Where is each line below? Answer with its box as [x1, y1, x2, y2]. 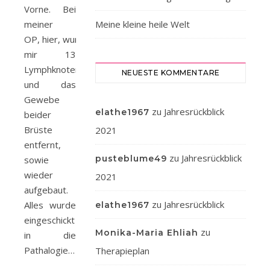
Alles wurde [24, 199, 76, 211]
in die [24, 229, 76, 241]
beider [24, 108, 51, 121]
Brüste [24, 124, 52, 136]
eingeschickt [24, 214, 75, 226]
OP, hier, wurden [24, 33, 94, 45]
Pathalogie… [24, 244, 75, 256]
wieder [24, 169, 53, 181]
